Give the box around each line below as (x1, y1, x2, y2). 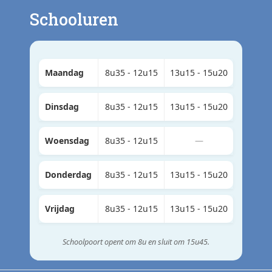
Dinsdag (45, 100, 79, 112)
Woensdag (45, 134, 89, 146)
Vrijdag (45, 202, 75, 214)
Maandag (45, 66, 84, 78)
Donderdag (45, 168, 92, 180)
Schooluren (30, 8, 118, 30)
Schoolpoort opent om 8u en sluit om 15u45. (63, 236, 209, 247)
